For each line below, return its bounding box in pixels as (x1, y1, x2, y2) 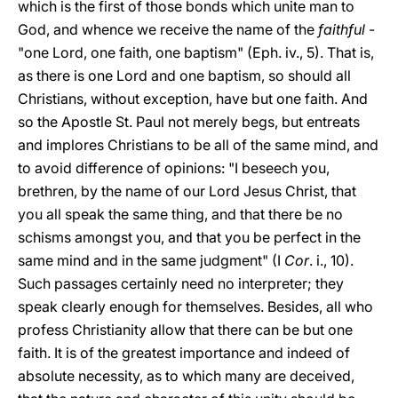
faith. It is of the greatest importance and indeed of (18, 344, 350, 362)
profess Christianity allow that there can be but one (18, 321, 353, 338)
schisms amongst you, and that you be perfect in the (18, 228, 361, 246)
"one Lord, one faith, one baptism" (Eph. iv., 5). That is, (18, 44, 374, 61)
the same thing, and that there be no (108, 205, 343, 223)
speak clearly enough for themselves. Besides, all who (18, 298, 373, 315)
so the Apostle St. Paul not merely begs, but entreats (18, 113, 360, 131)
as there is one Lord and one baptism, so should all (18, 67, 351, 84)
